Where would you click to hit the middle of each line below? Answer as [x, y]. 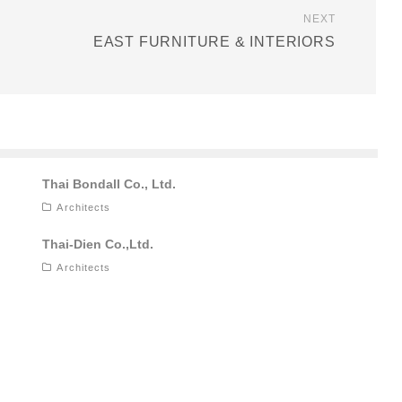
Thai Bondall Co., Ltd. [109, 184]
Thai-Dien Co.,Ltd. [98, 245]
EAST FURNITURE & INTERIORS [214, 42]
